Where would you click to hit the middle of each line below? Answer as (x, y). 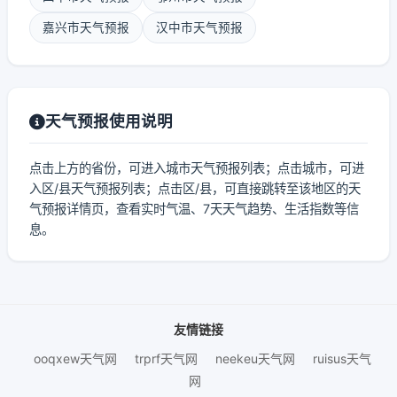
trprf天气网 (166, 358)
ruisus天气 (342, 358)
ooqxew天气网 (75, 358)
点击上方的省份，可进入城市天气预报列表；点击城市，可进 (197, 168)
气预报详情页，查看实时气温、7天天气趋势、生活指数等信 (194, 209)
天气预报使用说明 (109, 121)
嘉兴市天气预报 (86, 27)
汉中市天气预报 (199, 27)
